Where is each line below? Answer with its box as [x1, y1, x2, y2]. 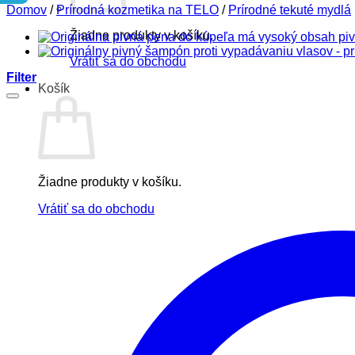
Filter [6, 71, 36, 85]
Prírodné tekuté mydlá [228, 2, 351, 17]
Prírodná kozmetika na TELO [56, 2, 219, 17]
